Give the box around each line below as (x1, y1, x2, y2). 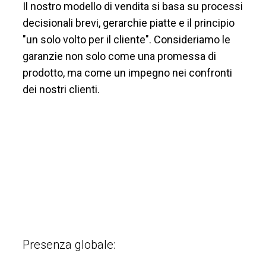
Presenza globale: (23, 237, 115, 252)
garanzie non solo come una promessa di (23, 50, 216, 63)
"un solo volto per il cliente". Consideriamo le (23, 33, 230, 46)
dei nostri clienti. (23, 83, 100, 96)
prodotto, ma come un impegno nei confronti (23, 66, 232, 80)
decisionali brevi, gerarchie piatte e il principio (23, 17, 235, 30)
